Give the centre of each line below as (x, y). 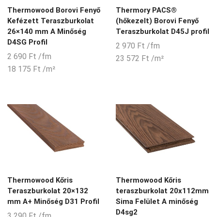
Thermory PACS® (146, 10)
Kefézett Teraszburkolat (51, 21)
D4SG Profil (27, 42)
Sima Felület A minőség (157, 201)
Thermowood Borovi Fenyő (54, 10)
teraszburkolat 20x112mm (162, 191)
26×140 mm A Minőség (47, 31)
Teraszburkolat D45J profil (163, 31)
